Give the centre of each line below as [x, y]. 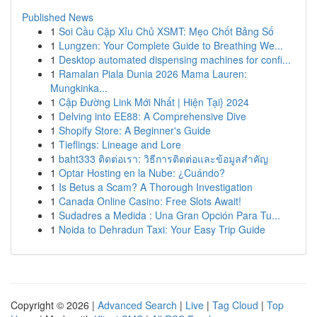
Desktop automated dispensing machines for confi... [175, 59]
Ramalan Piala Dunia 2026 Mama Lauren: [153, 74]
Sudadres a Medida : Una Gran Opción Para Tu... [169, 215]
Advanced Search [137, 305]
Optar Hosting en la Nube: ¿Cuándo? [142, 173]
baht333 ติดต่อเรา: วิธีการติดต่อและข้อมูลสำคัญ [163, 158]
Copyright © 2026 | [54, 305]
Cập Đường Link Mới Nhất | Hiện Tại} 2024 [154, 102]
